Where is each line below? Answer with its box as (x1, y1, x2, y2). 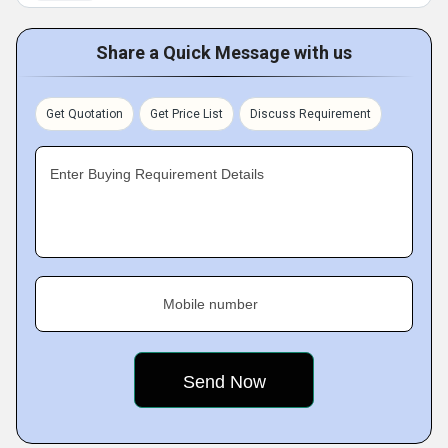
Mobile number (163, 295, 258, 312)
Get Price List (150, 106, 223, 121)
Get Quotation (46, 106, 123, 121)
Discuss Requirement (250, 106, 371, 121)
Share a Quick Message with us (96, 41, 352, 63)
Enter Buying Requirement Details (50, 165, 264, 182)
